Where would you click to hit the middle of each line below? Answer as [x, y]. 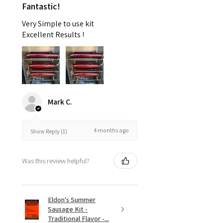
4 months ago [111, 130]
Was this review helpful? [56, 161]
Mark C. [60, 102]
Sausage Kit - [68, 209]
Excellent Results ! [53, 35]
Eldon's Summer [72, 200]
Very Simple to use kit [58, 24]
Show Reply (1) [49, 131]
